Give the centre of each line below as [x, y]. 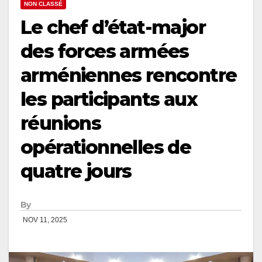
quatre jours [76, 171]
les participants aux [109, 99]
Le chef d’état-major [113, 27]
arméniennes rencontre [129, 75]
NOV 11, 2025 [45, 220]
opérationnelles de [106, 147]
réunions [61, 123]
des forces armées [105, 51]
